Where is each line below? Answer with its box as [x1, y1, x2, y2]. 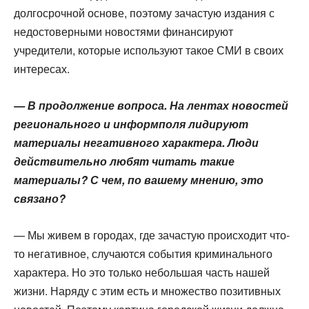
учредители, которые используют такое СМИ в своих [14, 42, 283, 58]
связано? [14, 190, 66, 206]
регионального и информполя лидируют [14, 116, 248, 132]
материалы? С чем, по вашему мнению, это [14, 172, 263, 188]
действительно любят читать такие [14, 153, 235, 169]
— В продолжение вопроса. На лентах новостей [14, 97, 288, 113]
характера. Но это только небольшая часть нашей [14, 264, 270, 280]
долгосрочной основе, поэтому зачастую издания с [14, 5, 275, 21]
